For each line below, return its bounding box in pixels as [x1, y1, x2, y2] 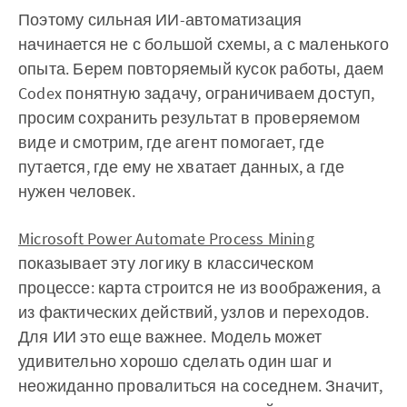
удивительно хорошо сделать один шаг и [18, 351, 333, 372]
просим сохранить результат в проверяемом [18, 107, 360, 128]
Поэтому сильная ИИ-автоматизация [18, 9, 303, 30]
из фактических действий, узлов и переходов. [18, 302, 370, 323]
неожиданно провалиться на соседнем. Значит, [18, 375, 383, 396]
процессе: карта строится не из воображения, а [18, 277, 381, 298]
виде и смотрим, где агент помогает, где [18, 132, 324, 153]
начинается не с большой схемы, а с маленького [18, 34, 390, 55]
